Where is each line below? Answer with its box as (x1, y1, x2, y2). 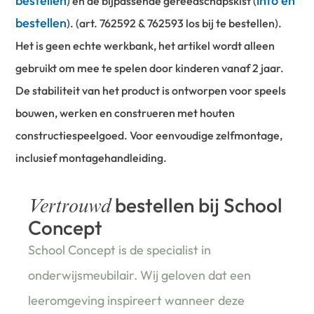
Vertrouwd (28, 198, 111, 219)
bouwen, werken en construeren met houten (15, 106, 235, 121)
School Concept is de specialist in (28, 242, 212, 259)
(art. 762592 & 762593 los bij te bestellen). (74, 16, 282, 31)
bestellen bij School (111, 193, 283, 218)
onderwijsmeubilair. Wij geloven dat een (28, 267, 252, 284)
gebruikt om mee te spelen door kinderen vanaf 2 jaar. (15, 61, 285, 76)
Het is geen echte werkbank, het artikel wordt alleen (15, 39, 275, 53)
